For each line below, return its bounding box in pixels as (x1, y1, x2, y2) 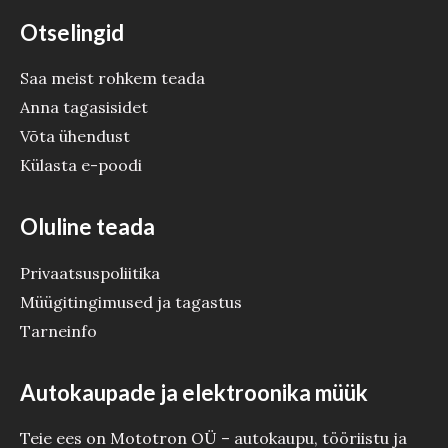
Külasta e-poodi (20, 155, 142, 176)
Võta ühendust (20, 126, 130, 147)
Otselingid (20, 19, 124, 47)
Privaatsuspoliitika (20, 262, 160, 283)
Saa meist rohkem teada (20, 68, 205, 89)
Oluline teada (20, 213, 155, 241)
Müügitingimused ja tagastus (20, 291, 242, 312)
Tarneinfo (20, 320, 97, 341)
